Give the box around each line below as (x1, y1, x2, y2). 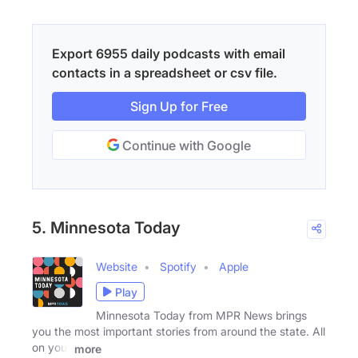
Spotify (160, 260, 197, 274)
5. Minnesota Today (32, 218, 181, 238)
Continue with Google (119, 137, 251, 154)
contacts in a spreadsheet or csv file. (52, 65, 277, 82)
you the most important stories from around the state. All (32, 324, 325, 339)
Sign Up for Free (130, 98, 228, 115)
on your (32, 340, 71, 355)
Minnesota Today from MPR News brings (96, 308, 307, 323)
